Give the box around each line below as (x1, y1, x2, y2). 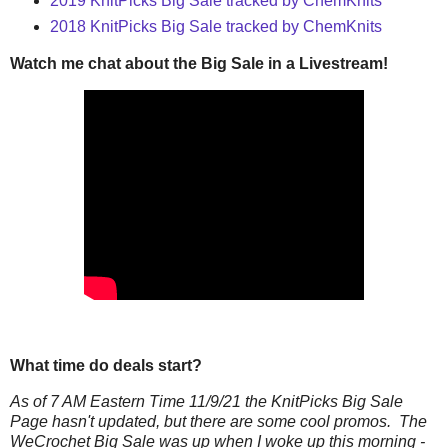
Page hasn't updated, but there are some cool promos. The (10, 413, 427, 431)
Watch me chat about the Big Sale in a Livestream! (10, 54, 388, 72)
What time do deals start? (10, 357, 202, 375)
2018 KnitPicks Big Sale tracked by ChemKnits (49, 18, 382, 36)
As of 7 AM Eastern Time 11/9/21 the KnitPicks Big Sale (10, 393, 403, 411)
